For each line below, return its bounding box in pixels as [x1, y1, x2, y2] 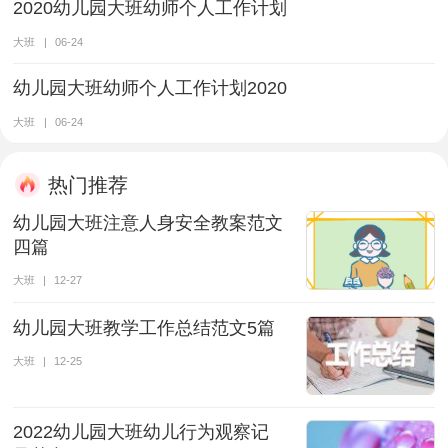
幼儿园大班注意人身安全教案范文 [13, 212, 284, 233]
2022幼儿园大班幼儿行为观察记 [13, 422, 270, 443]
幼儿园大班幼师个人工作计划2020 [13, 78, 288, 99]
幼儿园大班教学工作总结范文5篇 [13, 317, 276, 338]
